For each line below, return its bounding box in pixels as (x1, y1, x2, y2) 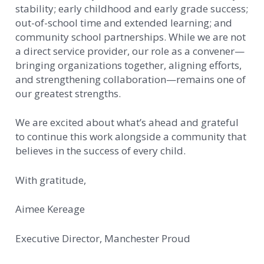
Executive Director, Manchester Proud (15, 231, 190, 245)
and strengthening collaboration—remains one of (15, 72, 246, 86)
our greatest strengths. (15, 86, 121, 100)
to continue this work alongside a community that (15, 130, 246, 143)
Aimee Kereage (15, 202, 85, 216)
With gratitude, (15, 173, 86, 187)
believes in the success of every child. (15, 144, 186, 157)
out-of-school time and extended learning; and (15, 15, 232, 29)
